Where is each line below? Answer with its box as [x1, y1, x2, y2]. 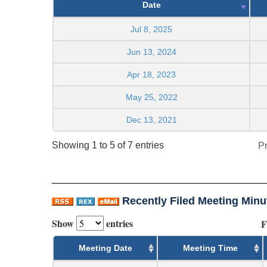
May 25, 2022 [125, 92, 178, 102]
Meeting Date [78, 243, 132, 253]
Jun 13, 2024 [126, 46, 176, 57]
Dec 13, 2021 [126, 114, 177, 125]
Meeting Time [182, 243, 238, 253]
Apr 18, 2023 [127, 69, 176, 79]
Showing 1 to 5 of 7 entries [52, 140, 164, 151]
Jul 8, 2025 [131, 24, 172, 34]
